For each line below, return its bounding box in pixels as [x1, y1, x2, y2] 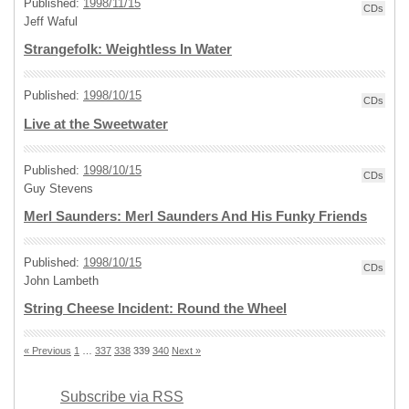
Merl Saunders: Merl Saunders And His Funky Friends [24, 209, 367, 224]
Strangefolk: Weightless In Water [24, 42, 232, 57]
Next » [172, 345, 201, 356]
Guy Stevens [24, 182, 93, 195]
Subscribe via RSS [60, 389, 184, 404]
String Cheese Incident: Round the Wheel [24, 301, 287, 316]
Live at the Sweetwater [24, 117, 168, 131]
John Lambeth [24, 274, 99, 288]
